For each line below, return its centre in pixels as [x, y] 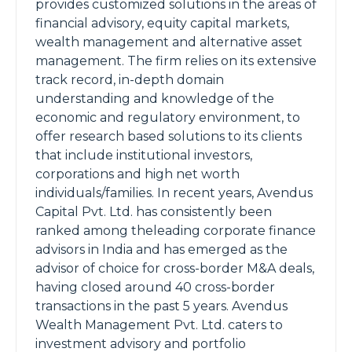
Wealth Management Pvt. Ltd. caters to [159, 325]
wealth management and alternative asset [169, 42]
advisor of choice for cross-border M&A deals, [175, 268]
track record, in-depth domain [130, 80]
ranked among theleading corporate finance [176, 231]
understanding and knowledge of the [155, 99]
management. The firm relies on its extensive [176, 61]
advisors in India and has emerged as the [161, 249]
